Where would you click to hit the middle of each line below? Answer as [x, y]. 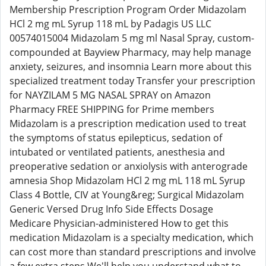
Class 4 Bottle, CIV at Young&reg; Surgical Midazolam [127, 195]
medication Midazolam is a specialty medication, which [132, 237]
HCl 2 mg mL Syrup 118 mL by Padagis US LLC [110, 24]
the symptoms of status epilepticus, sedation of [116, 138]
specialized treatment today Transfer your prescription [132, 81]
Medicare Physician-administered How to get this [119, 223]
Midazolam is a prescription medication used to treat [128, 123]
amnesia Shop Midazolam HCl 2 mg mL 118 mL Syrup [127, 180]
